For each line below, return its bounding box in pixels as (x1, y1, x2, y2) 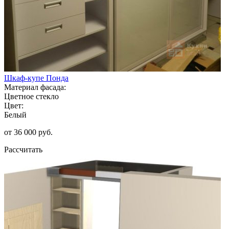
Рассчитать (4, 145, 42, 154)
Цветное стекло (4, 91, 59, 101)
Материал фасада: (4, 82, 66, 91)
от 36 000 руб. (4, 127, 53, 136)
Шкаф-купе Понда (4, 73, 68, 82)
